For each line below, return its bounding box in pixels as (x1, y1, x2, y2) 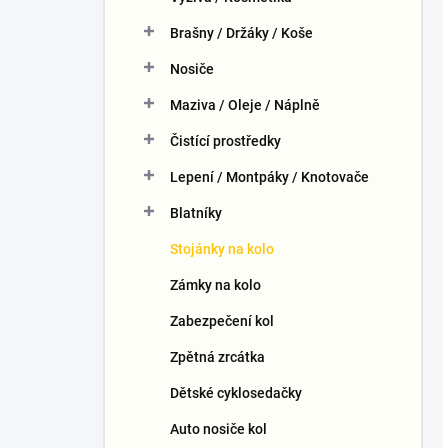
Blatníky (170, 205, 222, 221)
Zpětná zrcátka (170, 349, 265, 365)
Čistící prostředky (170, 133, 281, 149)
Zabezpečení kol (170, 313, 274, 329)
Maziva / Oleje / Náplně (170, 97, 320, 113)
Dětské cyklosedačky (170, 385, 302, 401)
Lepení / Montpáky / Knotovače (170, 169, 369, 185)
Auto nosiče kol (170, 421, 267, 437)
